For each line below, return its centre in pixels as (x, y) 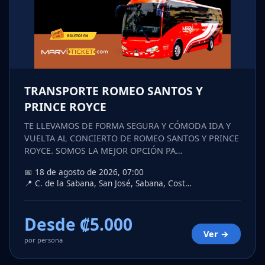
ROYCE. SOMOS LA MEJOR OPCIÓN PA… (103, 151)
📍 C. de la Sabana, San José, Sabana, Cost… (108, 183)
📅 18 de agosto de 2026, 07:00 (84, 172)
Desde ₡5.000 (78, 224)
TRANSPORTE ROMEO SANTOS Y (114, 91)
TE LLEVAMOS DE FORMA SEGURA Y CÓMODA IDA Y (127, 126)
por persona (43, 240)
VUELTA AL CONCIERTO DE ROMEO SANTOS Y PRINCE (132, 138)
